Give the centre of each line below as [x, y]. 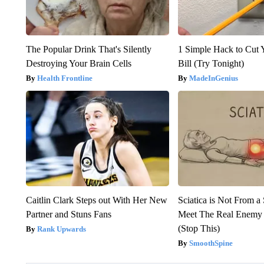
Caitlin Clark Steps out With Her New [96, 200]
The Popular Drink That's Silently [88, 49]
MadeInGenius [214, 78]
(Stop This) [199, 228]
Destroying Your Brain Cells [78, 63]
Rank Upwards [61, 229]
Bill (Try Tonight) [211, 63]
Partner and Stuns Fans [68, 214]
